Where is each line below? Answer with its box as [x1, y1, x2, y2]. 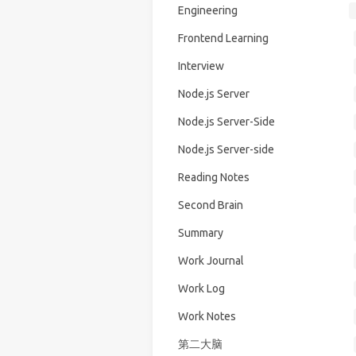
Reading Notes [177, 170, 250, 184]
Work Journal [177, 253, 244, 267]
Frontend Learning [177, 31, 269, 44]
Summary [177, 226, 223, 239]
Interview [177, 59, 224, 72]
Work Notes [177, 309, 236, 323]
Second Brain [177, 198, 243, 211]
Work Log [177, 281, 225, 295]
